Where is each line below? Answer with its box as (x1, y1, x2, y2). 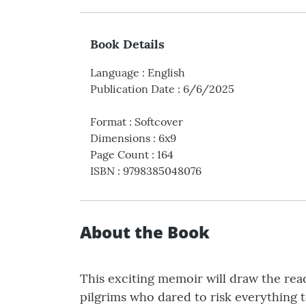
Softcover (135, 115, 183, 129)
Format (90, 115, 126, 129)
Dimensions (90, 131, 150, 145)
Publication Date (90, 82, 175, 96)
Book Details (90, 36, 165, 53)
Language (90, 66, 139, 80)
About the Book (80, 221, 210, 244)
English (148, 66, 185, 80)
